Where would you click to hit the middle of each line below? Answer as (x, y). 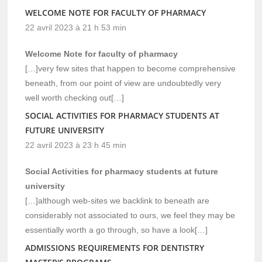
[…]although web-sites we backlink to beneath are (118, 201)
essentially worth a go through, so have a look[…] (117, 230)
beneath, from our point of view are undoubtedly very (123, 83)
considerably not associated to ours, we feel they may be (130, 216)
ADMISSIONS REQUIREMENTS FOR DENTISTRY (115, 248)
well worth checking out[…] (75, 98)
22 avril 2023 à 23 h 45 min (76, 145)
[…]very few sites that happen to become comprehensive (131, 69)
